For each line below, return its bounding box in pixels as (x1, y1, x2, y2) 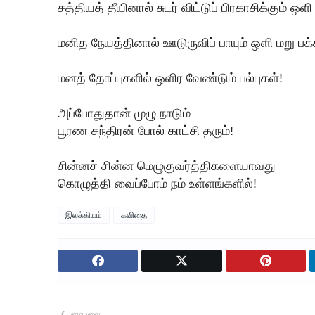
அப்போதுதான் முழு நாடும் (58, 105, 194, 120)
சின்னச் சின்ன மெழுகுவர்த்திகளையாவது (58, 158, 279, 173)
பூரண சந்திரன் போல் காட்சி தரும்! (58, 123, 233, 138)
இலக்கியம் (65, 210, 102, 220)
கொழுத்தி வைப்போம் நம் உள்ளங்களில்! (58, 176, 257, 191)
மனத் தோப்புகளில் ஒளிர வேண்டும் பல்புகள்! (58, 70, 283, 85)
